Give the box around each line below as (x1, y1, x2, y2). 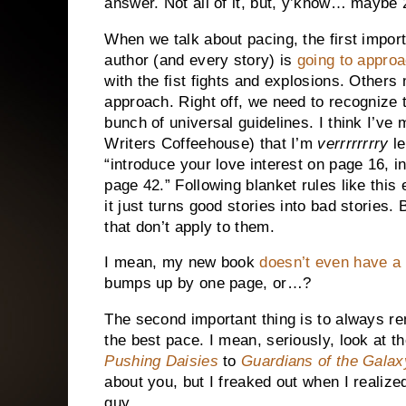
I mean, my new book (104, 254, 260, 272)
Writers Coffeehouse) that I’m (104, 134, 318, 152)
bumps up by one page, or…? (104, 275, 312, 293)
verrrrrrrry (317, 134, 389, 152)
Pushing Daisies (104, 353, 218, 371)
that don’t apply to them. (104, 217, 275, 236)
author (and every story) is (104, 51, 297, 69)
